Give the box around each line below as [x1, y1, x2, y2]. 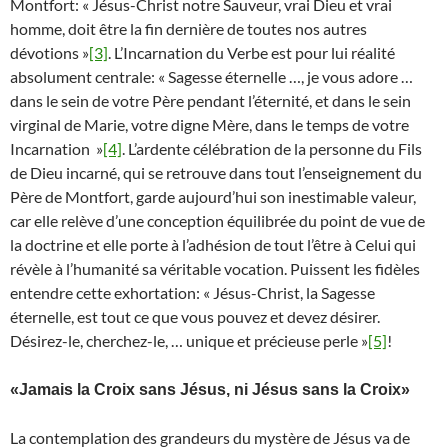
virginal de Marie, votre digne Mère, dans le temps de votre [10, 115, 409, 135]
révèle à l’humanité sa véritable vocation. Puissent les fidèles [10, 259, 420, 279]
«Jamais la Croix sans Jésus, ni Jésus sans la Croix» [10, 381, 410, 399]
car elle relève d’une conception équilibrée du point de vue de [10, 211, 425, 231]
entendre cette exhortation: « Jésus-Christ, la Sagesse [10, 283, 375, 303]
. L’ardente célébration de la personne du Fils [122, 139, 422, 159]
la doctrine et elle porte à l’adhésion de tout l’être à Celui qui [10, 235, 416, 255]
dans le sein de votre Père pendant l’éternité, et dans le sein [10, 91, 411, 111]
